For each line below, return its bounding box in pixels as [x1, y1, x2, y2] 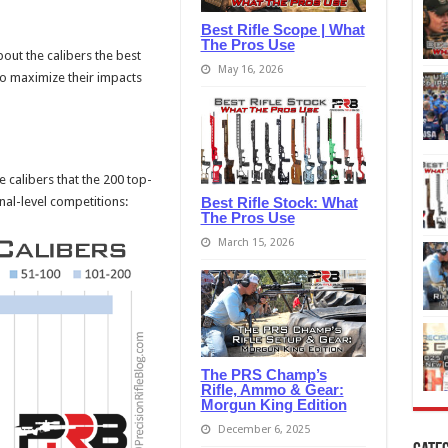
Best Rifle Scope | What [200, 20, 365, 38]
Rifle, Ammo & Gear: [200, 381, 344, 399]
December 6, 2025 [217, 423, 310, 437]
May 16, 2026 [217, 62, 283, 76]
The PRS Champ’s [200, 366, 327, 384]
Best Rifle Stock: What [200, 193, 358, 211]
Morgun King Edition [200, 396, 347, 414]
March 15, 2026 [217, 235, 294, 249]
